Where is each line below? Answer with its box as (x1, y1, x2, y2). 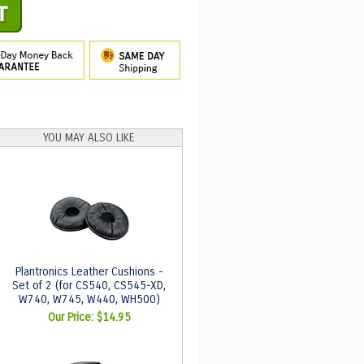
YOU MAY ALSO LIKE (43, 131, 135, 145)
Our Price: (47, 310, 97, 324)
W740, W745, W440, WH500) (18, 292, 160, 306)
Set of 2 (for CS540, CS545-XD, (12, 279, 166, 292)
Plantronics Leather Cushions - (15, 265, 163, 279)
